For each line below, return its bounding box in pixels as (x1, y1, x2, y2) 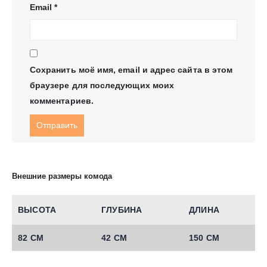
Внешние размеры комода (12, 172, 113, 181)
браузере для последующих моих (30, 80, 175, 91)
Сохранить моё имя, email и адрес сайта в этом (30, 65, 233, 75)
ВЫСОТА (18, 205, 57, 215)
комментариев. (30, 96, 94, 106)
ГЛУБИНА (101, 205, 142, 215)
